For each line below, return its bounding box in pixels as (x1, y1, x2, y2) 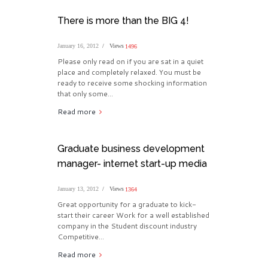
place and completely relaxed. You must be (57, 67, 201, 78)
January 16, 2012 (57, 42, 99, 50)
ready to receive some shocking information (57, 78, 207, 89)
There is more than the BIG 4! (57, 15, 189, 27)
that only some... (57, 89, 113, 99)
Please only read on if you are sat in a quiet (57, 56, 203, 67)
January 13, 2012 (57, 185, 99, 193)
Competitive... (57, 232, 104, 242)
